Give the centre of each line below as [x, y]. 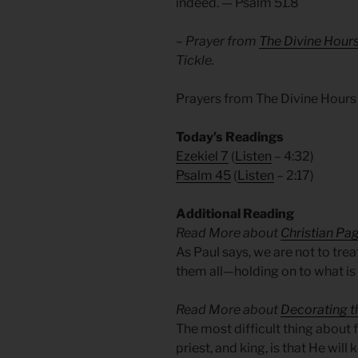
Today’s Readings [230, 137]
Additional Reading [235, 214]
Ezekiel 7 [202, 157]
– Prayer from [217, 42]
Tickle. [195, 61]
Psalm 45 [203, 176]
